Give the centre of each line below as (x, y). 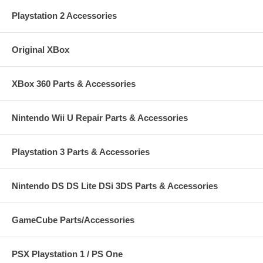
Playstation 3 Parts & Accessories (81, 152)
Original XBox (41, 50)
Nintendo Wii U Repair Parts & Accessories (100, 118)
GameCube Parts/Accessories (73, 220)
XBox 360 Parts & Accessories (74, 84)
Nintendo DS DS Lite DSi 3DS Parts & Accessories (115, 186)
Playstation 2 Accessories (64, 16)
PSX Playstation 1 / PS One (67, 254)
